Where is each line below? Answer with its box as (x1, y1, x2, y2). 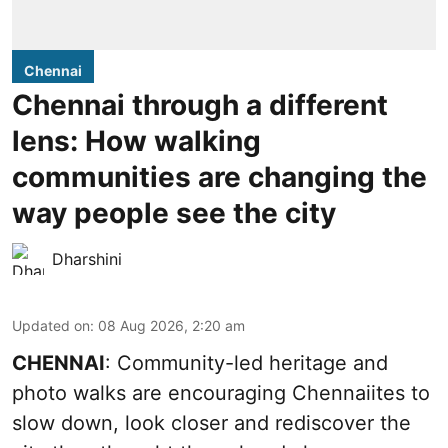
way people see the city (12, 196, 336, 231)
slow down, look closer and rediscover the (12, 411, 411, 436)
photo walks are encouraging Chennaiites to (12, 381, 430, 406)
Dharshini (52, 249, 122, 270)
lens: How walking (12, 124, 261, 159)
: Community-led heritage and (105, 351, 388, 376)
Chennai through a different (12, 88, 388, 123)
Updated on (12, 317, 90, 335)
